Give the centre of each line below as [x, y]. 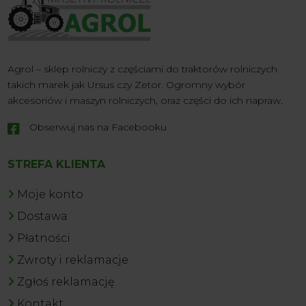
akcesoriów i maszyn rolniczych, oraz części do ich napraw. [145, 100]
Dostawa [43, 216]
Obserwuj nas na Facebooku [98, 127]
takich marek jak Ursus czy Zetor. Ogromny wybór [127, 84]
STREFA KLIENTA [57, 164]
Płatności [44, 238]
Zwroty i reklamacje [73, 260]
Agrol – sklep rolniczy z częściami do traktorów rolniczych [143, 69]
